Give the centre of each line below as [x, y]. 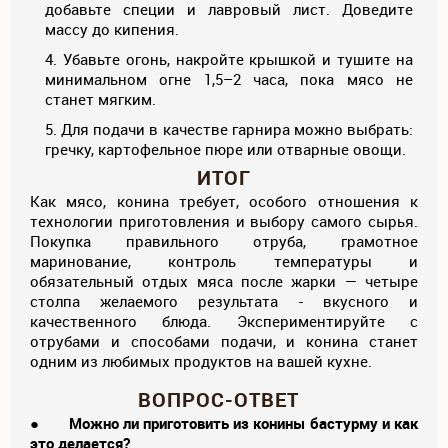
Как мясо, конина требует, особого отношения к [224, 200]
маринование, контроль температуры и [224, 260]
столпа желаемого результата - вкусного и [224, 300]
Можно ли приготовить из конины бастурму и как [243, 422]
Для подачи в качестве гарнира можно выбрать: [237, 128]
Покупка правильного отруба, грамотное [224, 240]
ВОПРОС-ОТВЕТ [224, 399]
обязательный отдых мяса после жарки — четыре [224, 280]
